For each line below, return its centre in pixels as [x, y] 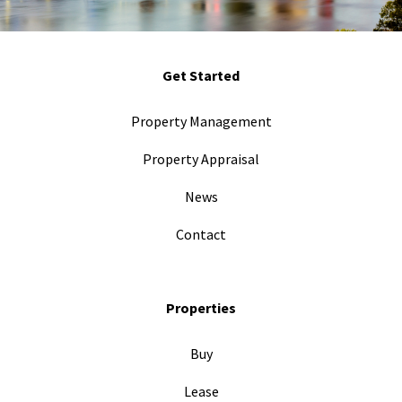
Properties [201, 308]
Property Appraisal [201, 159]
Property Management [201, 121]
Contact [201, 234]
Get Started [201, 75]
